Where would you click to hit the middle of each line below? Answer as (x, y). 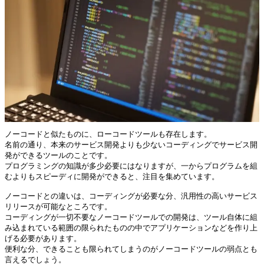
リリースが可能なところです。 (58, 207)
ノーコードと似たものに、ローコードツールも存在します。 (108, 134)
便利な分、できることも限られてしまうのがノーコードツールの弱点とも (131, 249)
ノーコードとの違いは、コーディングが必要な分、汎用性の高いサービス (131, 196)
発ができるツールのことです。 (58, 156)
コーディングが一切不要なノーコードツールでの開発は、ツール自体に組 (131, 217)
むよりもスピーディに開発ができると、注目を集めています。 (112, 177)
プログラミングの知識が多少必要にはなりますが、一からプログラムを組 (131, 166)
